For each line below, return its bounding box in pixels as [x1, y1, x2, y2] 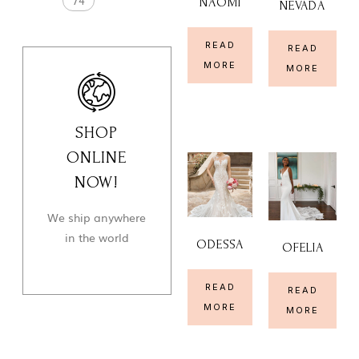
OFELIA [281, 240, 324, 256]
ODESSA [196, 237, 244, 252]
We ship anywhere [47, 208, 147, 225]
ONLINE [67, 147, 127, 167]
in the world [64, 228, 129, 245]
